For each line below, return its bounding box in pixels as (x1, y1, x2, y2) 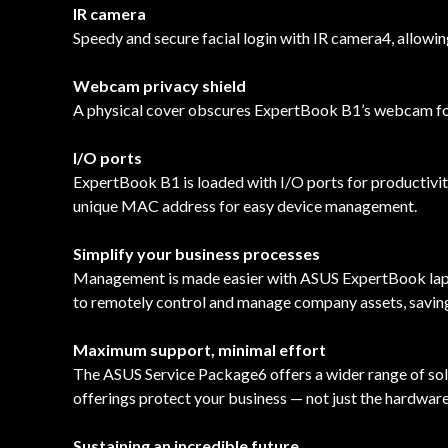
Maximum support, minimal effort (73, 339, 326, 359)
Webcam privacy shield (73, 75, 246, 95)
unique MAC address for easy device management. (73, 195, 417, 215)
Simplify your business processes (73, 243, 320, 263)
